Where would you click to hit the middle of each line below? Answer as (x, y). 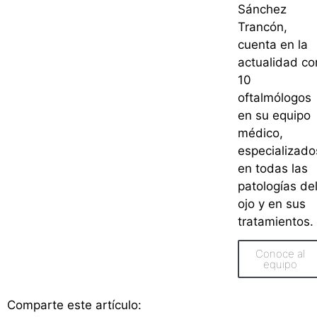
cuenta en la (273, 44)
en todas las (273, 168)
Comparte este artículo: (74, 305)
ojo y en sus (272, 203)
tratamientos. (276, 221)
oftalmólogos (275, 97)
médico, (260, 133)
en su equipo (274, 115)
